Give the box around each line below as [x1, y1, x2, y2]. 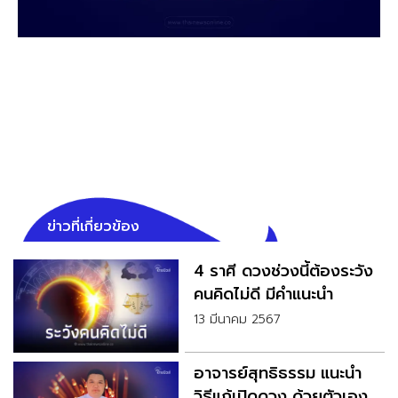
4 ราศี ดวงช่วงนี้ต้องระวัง [193, 259, 373, 284]
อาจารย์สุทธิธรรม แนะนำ [193, 361, 362, 386]
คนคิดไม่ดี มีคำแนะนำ [193, 282, 333, 307]
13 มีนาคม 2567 [193, 310, 281, 330]
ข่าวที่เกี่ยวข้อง [47, 216, 139, 238]
